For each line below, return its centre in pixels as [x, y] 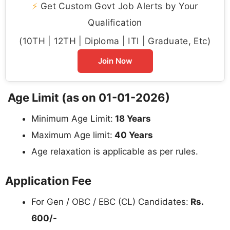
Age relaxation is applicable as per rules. [115, 151]
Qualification [115, 22]
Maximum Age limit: [72, 135]
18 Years [132, 118]
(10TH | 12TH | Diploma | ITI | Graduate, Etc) [115, 41]
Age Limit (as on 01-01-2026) [88, 97]
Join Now [115, 61]
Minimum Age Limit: [72, 118]
